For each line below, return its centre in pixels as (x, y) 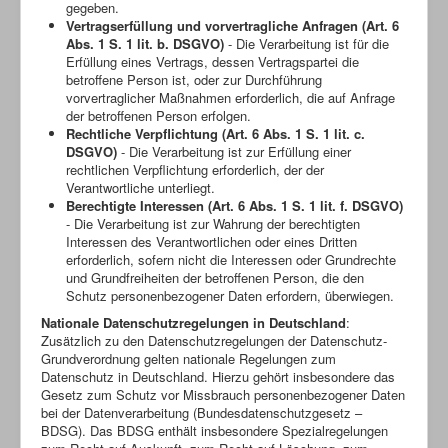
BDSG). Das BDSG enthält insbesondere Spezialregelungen (214, 430)
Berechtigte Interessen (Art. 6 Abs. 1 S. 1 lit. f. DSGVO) (234, 205)
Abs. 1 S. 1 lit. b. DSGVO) (145, 43)
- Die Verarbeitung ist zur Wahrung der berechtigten (213, 223)
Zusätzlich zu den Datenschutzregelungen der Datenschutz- (214, 340)
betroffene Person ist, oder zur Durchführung (194, 79)
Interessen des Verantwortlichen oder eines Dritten (211, 241)
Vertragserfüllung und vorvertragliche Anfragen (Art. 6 (232, 25)
